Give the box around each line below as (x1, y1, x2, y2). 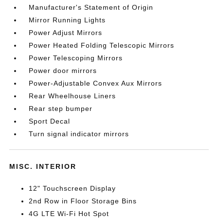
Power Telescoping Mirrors (29, 54, 123, 62)
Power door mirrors (29, 67, 97, 74)
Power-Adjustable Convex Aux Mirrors (29, 79, 163, 87)
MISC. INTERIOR (9, 163, 77, 170)
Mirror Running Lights (29, 16, 106, 24)
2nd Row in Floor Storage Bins (29, 197, 137, 205)
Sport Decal (29, 117, 71, 125)
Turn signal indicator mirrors (29, 130, 129, 138)
